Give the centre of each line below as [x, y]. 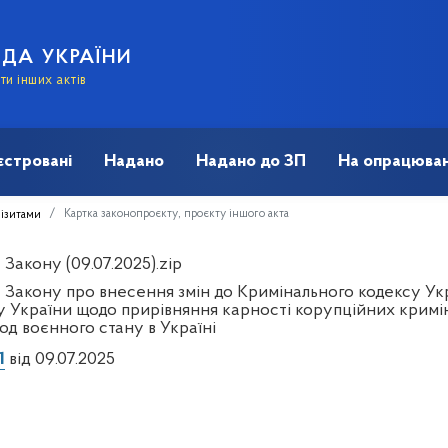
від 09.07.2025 [59, 359]
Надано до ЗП [251, 161]
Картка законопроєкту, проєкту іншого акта [176, 213]
